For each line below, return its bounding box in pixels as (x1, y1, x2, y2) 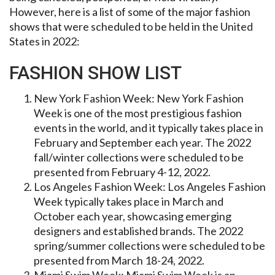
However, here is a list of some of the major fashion (9, 4, 250, 18)
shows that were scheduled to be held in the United (9, 19, 253, 33)
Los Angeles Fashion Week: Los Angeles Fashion (34, 179, 266, 193)
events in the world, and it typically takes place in (34, 120, 263, 134)
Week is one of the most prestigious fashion (34, 106, 242, 120)
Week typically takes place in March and (34, 194, 223, 208)
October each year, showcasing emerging (34, 209, 231, 223)
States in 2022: (9, 34, 80, 48)
